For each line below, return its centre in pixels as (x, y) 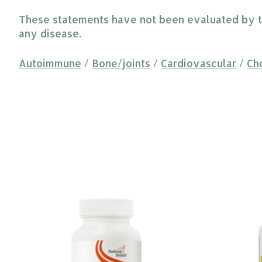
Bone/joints (121, 63)
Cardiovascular (199, 63)
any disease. (50, 34)
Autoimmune (50, 63)
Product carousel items (77, 184)
